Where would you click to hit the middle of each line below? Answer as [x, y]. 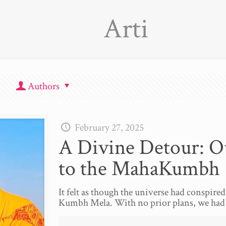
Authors [44, 86]
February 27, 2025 [109, 128]
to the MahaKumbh [139, 169]
